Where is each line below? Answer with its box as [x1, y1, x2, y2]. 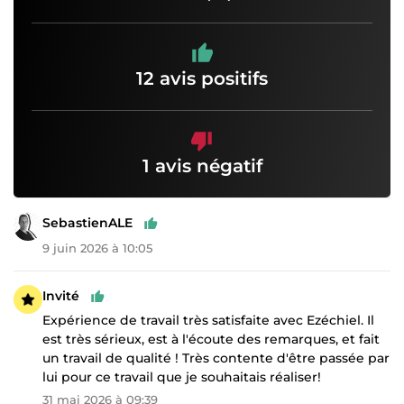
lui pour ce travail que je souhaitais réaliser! [42, 368, 321, 385]
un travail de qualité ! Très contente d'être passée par [42, 349, 390, 366]
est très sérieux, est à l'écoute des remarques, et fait [42, 330, 380, 347]
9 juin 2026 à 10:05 [42, 240, 152, 255]
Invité [42, 288, 79, 305]
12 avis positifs [136, 67, 268, 89]
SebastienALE [42, 215, 133, 232]
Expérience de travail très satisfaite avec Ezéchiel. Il [42, 311, 374, 328]
